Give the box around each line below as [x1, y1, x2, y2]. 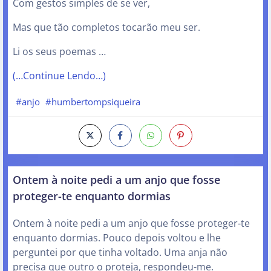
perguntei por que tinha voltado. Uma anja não [13, 246, 227, 260]
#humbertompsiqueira [45, 96, 141, 108]
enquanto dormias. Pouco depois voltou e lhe [13, 231, 221, 245]
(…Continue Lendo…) [13, 68, 106, 82]
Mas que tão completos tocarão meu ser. [13, 20, 200, 34]
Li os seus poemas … [13, 44, 106, 58]
